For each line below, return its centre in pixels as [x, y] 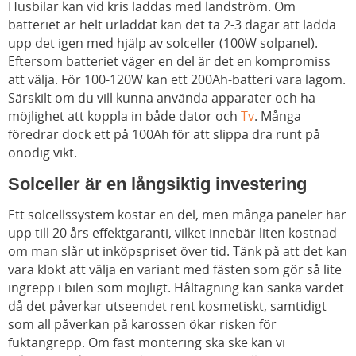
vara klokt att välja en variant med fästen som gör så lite [175, 270]
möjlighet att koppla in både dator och [124, 116]
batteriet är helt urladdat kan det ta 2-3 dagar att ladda [172, 25]
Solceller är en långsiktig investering [157, 184]
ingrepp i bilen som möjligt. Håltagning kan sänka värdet [176, 288]
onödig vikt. [43, 153]
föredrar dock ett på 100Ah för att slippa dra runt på [164, 135]
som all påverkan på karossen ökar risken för [142, 325]
